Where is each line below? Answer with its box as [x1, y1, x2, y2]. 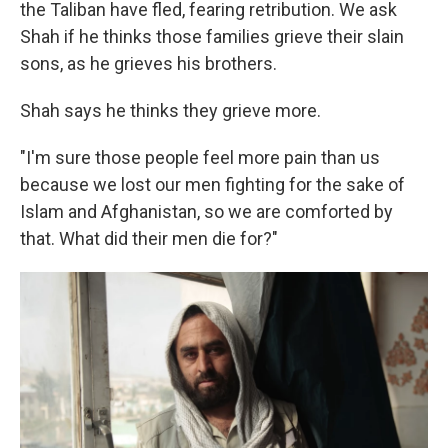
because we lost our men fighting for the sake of [20, 174, 405, 196]
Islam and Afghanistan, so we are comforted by [20, 201, 393, 223]
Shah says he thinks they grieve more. [20, 100, 321, 122]
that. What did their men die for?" [20, 228, 278, 250]
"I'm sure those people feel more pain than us [20, 147, 380, 169]
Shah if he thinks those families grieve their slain [20, 26, 404, 48]
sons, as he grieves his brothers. [20, 53, 277, 75]
